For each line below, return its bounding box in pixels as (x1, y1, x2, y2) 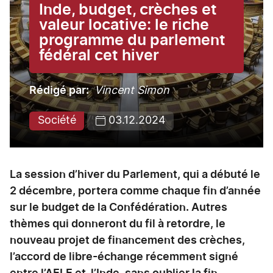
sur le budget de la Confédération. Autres (10, 202, 227, 213)
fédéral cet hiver (39, 48, 159, 63)
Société (37, 115, 76, 127)
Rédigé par (29, 85, 86, 96)
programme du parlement (39, 32, 225, 48)
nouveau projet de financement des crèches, (10, 235, 245, 246)
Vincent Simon (94, 85, 169, 96)
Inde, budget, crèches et (39, 2, 217, 18)
